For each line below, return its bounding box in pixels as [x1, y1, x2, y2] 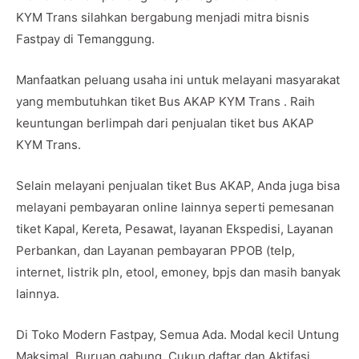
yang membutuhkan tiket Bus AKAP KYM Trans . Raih [16, 93, 315, 109]
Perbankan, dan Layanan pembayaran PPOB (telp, [16, 242, 295, 258]
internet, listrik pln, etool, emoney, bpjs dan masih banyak [16, 264, 341, 280]
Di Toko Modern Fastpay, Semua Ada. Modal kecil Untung [16, 326, 339, 342]
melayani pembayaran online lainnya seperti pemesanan [16, 199, 334, 215]
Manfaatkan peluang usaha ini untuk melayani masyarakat [16, 71, 340, 87]
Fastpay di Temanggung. [16, 30, 155, 46]
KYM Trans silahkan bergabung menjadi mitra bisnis [16, 9, 313, 25]
